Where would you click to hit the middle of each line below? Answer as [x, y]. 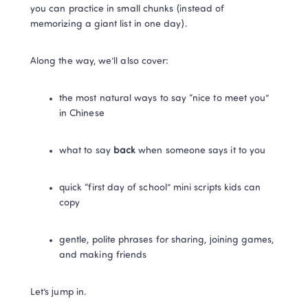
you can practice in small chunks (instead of [128, 9]
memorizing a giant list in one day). [109, 24]
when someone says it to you [201, 151]
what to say [86, 151]
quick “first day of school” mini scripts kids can [160, 188]
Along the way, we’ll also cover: [100, 62]
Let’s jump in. [58, 293]
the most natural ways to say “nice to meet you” [164, 99]
